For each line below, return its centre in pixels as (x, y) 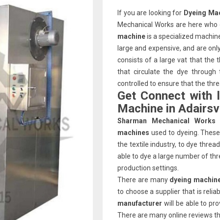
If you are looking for (151, 13)
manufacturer (141, 203)
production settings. (148, 168)
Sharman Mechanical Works (167, 121)
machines (134, 133)
